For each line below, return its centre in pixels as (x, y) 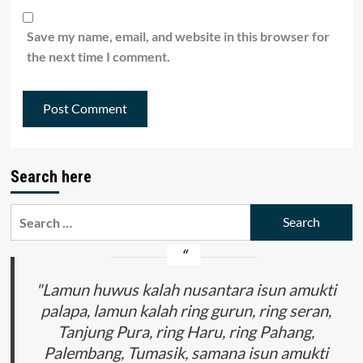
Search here (51, 176)
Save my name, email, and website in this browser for (178, 36)
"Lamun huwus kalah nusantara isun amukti (186, 289)
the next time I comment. (98, 56)
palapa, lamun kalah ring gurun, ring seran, (186, 310)
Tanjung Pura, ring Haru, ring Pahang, (186, 331)
